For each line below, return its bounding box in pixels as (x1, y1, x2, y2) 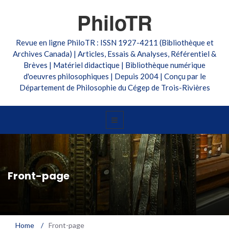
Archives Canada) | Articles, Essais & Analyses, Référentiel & (13, 49, 216, 58)
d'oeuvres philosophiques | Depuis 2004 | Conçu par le (23, 72, 206, 81)
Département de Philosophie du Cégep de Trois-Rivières (19, 83, 210, 92)
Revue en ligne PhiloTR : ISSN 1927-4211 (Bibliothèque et (15, 38, 214, 47)
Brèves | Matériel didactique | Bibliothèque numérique (24, 60, 205, 70)
